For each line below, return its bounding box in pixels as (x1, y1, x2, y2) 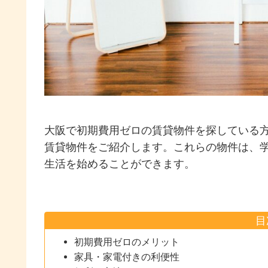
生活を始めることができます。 (44, 157, 195, 170)
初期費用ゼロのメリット (74, 236, 179, 248)
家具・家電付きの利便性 (74, 251, 179, 263)
